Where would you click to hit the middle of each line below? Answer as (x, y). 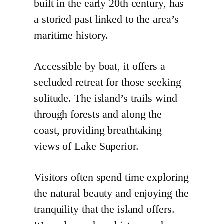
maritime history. (71, 36)
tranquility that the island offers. (104, 210)
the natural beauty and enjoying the (111, 194)
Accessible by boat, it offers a (100, 67)
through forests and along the (98, 115)
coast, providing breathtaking (98, 131)
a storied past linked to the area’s (106, 20)
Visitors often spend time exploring (111, 178)
